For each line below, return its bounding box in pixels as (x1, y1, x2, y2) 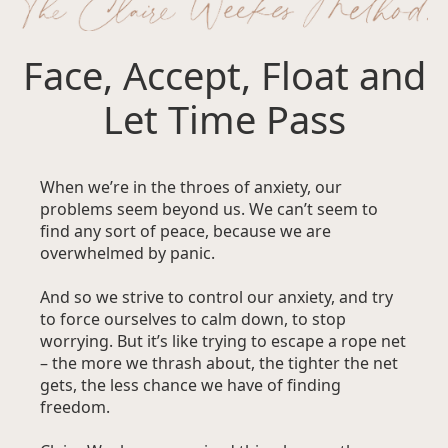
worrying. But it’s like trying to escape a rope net (40, 330, 406, 353)
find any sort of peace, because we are (40, 220, 331, 243)
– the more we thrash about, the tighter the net (40, 352, 398, 375)
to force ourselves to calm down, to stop (40, 308, 346, 331)
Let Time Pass (102, 93, 346, 146)
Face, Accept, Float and (22, 49, 426, 102)
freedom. (40, 396, 110, 419)
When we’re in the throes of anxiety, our (40, 176, 342, 199)
